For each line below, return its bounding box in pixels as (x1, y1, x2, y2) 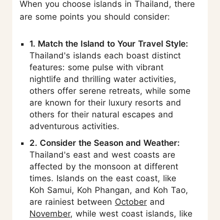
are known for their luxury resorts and (29, 97, 181, 108)
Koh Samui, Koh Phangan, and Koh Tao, (29, 185, 188, 195)
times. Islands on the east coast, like (29, 173, 176, 183)
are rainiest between (29, 196, 115, 207)
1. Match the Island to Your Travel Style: (29, 38, 188, 49)
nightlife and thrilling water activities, (29, 74, 176, 84)
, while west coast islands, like (70, 208, 192, 219)
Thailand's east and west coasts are (29, 149, 175, 160)
